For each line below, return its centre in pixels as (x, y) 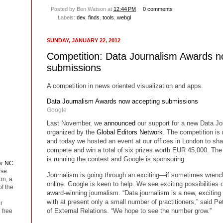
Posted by (64, 9)
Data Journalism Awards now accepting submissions (122, 102)
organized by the (72, 132)
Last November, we (75, 123)
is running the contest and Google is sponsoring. (116, 159)
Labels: (67, 17)
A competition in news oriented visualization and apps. (126, 86)
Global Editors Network (130, 132)
